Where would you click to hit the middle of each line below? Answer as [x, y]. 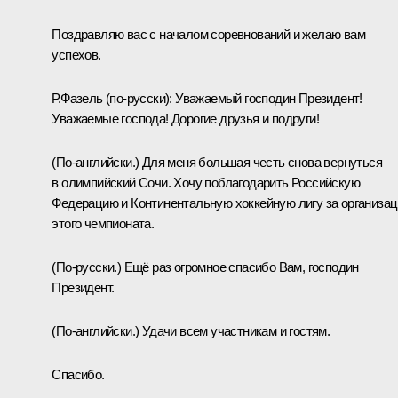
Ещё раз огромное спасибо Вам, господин [240, 267]
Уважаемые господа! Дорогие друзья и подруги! [185, 118]
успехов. [76, 54]
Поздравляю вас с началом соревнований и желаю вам [208, 34]
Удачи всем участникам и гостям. [236, 330]
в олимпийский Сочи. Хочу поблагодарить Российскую [206, 182]
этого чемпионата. [103, 223]
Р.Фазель [79, 98]
